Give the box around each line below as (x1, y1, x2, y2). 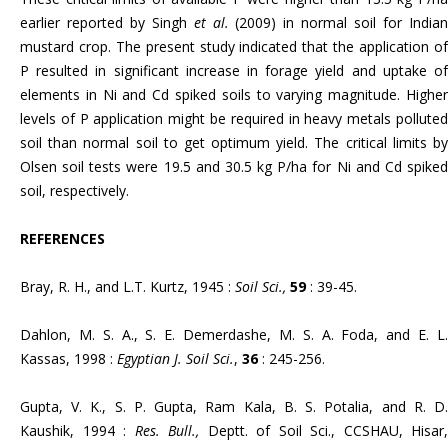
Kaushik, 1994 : (20, 420, 135, 440)
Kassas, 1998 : (20, 348, 117, 368)
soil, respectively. (20, 180, 129, 200)
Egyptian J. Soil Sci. (117, 348, 234, 368)
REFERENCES (20, 228, 105, 248)
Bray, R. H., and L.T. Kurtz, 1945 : (20, 276, 235, 296)
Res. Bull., (134, 420, 208, 440)
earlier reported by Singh (20, 12, 194, 32)
